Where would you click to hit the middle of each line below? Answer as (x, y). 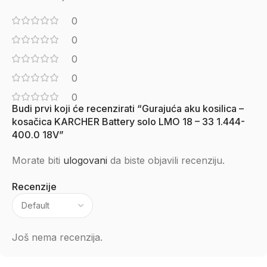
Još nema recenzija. (57, 237)
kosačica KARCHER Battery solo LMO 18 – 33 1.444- (128, 122)
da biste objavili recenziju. (166, 160)
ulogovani (85, 160)
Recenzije (34, 187)
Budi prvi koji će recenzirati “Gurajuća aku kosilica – (128, 108)
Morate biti (38, 160)
